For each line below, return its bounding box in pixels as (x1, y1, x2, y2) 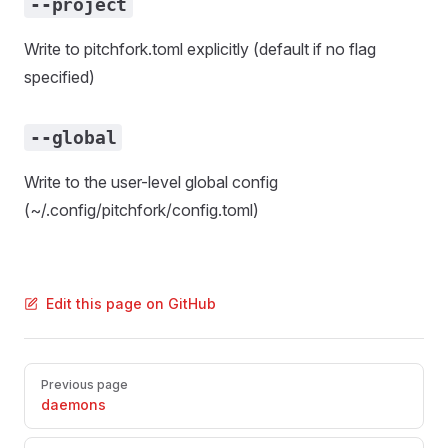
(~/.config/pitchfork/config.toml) (24, 200, 259, 220)
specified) (24, 67, 95, 87)
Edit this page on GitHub (46, 295, 216, 312)
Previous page (41, 377, 128, 392)
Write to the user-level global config (24, 172, 278, 192)
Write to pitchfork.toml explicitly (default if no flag (24, 39, 376, 59)
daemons (41, 396, 106, 413)
